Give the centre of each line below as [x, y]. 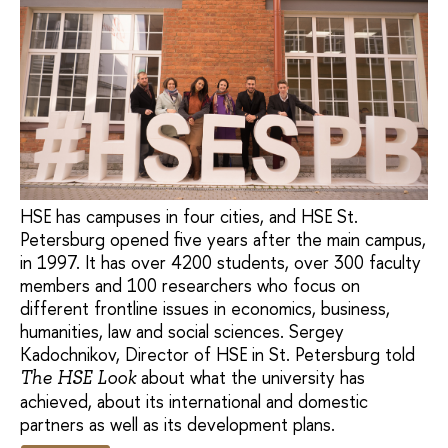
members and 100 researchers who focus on [190, 285]
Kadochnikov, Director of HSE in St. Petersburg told [217, 354]
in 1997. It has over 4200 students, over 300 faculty [220, 262]
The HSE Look [78, 377]
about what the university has [250, 377]
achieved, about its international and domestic [194, 401]
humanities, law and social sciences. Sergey [182, 331]
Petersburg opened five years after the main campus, [223, 239]
